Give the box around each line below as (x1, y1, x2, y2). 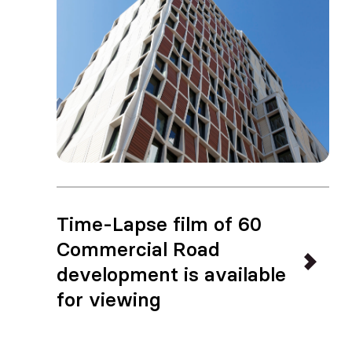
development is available (57, 262, 286, 286)
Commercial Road (57, 237, 220, 261)
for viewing (57, 288, 161, 311)
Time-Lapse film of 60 (57, 212, 262, 236)
